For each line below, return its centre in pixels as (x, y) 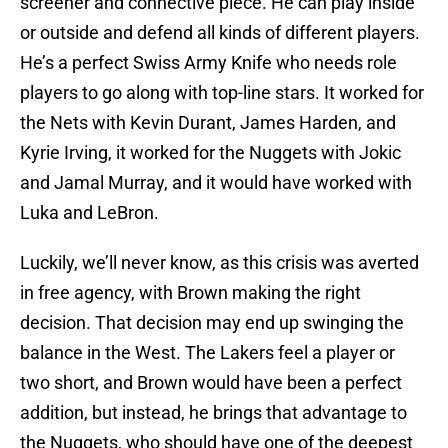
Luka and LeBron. (89, 213)
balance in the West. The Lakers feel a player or (207, 353)
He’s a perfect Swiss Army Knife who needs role (208, 63)
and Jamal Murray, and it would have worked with (216, 183)
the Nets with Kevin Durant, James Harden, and (208, 123)
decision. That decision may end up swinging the (212, 323)
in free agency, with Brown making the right (190, 293)
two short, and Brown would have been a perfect (211, 383)
